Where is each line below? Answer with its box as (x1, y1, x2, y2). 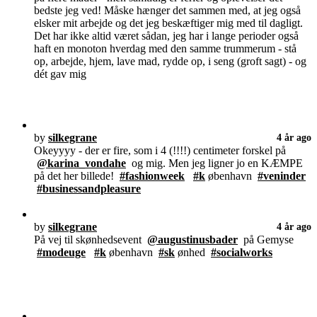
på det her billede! (34, 170, 120, 183)
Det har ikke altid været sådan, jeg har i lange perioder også (34, 30, 299, 42)
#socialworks (211, 246, 272, 259)
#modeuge (37, 246, 86, 259)
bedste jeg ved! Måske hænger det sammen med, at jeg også (34, 4, 301, 17)
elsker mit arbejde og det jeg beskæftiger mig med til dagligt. (34, 17, 303, 30)
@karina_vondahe (37, 157, 126, 170)
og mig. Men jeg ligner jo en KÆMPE (126, 157, 303, 170)
